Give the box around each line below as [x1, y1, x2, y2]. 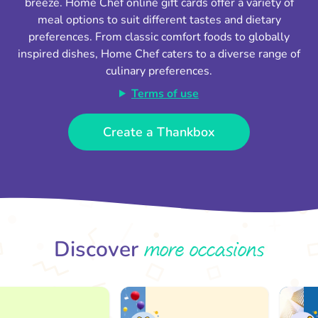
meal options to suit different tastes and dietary [37, 11, 281, 28]
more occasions [144, 234, 264, 265]
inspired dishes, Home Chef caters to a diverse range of [18, 45, 300, 62]
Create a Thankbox [103, 123, 215, 141]
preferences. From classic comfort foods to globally [28, 28, 290, 45]
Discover [54, 234, 144, 264]
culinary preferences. [106, 62, 212, 79]
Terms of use [131, 85, 199, 102]
